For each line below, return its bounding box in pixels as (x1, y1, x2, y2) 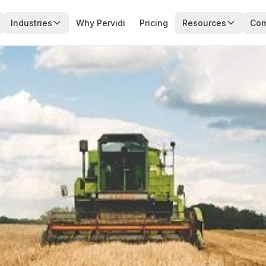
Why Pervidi (75, 17, 125, 28)
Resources (182, 17, 226, 28)
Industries (10, 17, 52, 28)
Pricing (139, 17, 168, 28)
